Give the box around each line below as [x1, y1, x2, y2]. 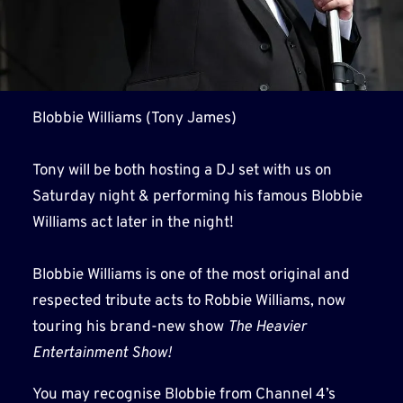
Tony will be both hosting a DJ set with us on [31, 160, 332, 181]
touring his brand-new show [31, 317, 228, 337]
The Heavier [227, 317, 306, 337]
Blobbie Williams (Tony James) [31, 108, 237, 129]
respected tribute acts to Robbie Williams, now [31, 291, 345, 311]
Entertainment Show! [31, 343, 172, 363]
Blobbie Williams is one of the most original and [31, 264, 350, 285]
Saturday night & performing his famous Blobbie [31, 186, 363, 207]
